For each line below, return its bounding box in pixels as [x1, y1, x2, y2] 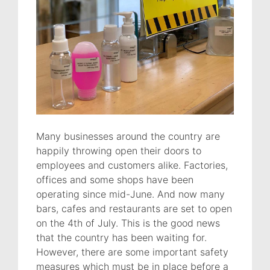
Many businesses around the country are [36, 130, 220, 142]
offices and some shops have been [36, 173, 193, 186]
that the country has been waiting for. [36, 231, 207, 243]
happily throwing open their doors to [36, 144, 201, 157]
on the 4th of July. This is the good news [36, 216, 220, 229]
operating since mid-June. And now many [36, 187, 225, 200]
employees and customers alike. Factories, [36, 159, 228, 171]
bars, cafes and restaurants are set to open [36, 202, 232, 215]
